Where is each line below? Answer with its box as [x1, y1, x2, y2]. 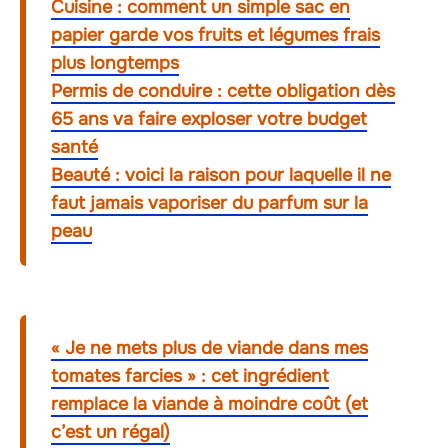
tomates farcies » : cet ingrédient [51, 365, 329, 388]
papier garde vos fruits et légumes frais [51, 24, 380, 47]
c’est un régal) [51, 421, 170, 444]
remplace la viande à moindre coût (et [51, 393, 368, 416]
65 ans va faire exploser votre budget [51, 108, 367, 131]
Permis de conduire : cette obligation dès [51, 80, 395, 103]
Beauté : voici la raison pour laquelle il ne [51, 164, 391, 187]
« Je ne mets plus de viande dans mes [51, 337, 368, 360]
